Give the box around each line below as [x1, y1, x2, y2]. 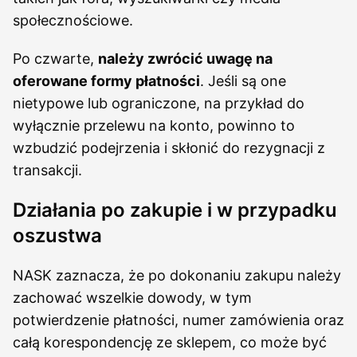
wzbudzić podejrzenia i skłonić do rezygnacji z [13, 139, 325, 156]
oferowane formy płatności [13, 73, 200, 89]
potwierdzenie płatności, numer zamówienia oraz [13, 312, 344, 328]
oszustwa [13, 224, 102, 247]
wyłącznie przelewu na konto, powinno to [13, 117, 295, 134]
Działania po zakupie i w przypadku [13, 198, 337, 222]
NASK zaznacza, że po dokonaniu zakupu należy [13, 267, 341, 284]
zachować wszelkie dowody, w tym [13, 289, 252, 306]
